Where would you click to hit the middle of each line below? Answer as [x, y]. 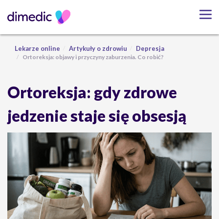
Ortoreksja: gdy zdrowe [92, 92]
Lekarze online [37, 48]
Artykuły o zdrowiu [98, 48]
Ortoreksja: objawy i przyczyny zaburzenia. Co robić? [93, 57]
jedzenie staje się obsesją [97, 116]
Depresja [150, 48]
